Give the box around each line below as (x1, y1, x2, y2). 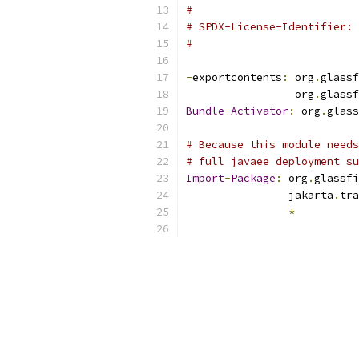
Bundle (186, 104, 224, 118)
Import (186, 171, 224, 185)
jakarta (186, 188, 333, 202)
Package (231, 171, 276, 185)
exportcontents (192, 71, 282, 84)
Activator (231, 104, 288, 118)
